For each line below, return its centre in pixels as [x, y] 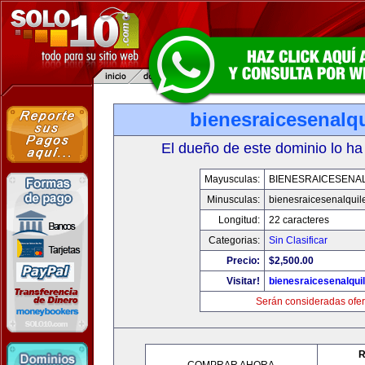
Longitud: [239, 220]
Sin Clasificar [298, 240]
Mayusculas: [232, 179]
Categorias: [234, 240]
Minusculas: [233, 200]
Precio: [243, 261]
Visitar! [243, 281]
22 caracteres [299, 220]
